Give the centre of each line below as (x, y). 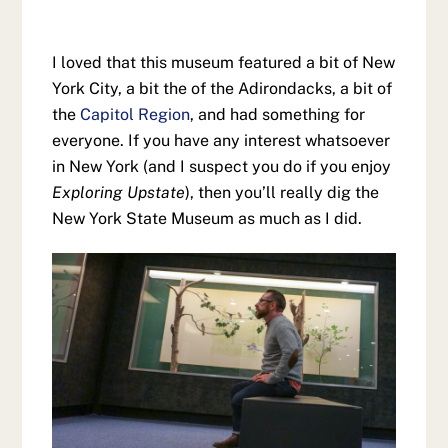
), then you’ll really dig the (282, 192)
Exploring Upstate (119, 192)
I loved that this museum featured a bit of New (224, 62)
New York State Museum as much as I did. (207, 218)
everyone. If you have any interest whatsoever (221, 140)
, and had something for (278, 114)
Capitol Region (135, 114)
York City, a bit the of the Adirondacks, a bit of (222, 88)
